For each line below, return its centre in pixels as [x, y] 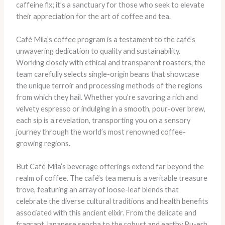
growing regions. [43, 144]
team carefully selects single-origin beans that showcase [107, 74]
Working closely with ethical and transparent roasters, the [110, 63]
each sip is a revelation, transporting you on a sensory [103, 121]
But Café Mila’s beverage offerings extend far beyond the [110, 167]
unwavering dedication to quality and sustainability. [98, 51]
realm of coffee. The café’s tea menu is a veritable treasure [111, 178]
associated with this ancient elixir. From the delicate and [106, 213]
